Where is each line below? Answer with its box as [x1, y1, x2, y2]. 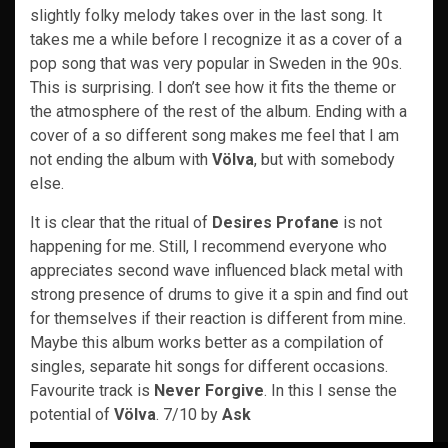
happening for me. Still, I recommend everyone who [30, 237, 387, 256]
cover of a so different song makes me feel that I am [30, 126, 399, 145]
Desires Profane [212, 213, 339, 232]
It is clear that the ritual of [30, 213, 212, 232]
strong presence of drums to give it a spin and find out [30, 285, 408, 304]
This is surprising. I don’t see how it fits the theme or [30, 78, 396, 97]
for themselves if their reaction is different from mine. [30, 309, 406, 328]
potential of [30, 405, 114, 424]
